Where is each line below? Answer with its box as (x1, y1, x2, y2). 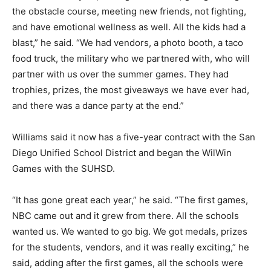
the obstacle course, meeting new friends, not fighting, (12, 5, 246, 18)
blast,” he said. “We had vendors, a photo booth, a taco (12, 37, 243, 49)
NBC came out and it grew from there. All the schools (12, 210, 239, 222)
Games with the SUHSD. (12, 163, 115, 175)
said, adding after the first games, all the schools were (12, 257, 243, 269)
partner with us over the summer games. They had (12, 68, 229, 80)
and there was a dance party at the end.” (12, 100, 184, 112)
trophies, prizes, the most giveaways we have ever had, (12, 84, 249, 96)
